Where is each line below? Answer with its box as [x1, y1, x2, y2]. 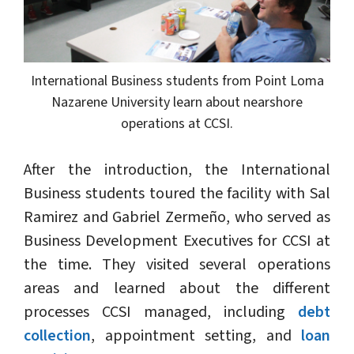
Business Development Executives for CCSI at [24, 230, 330, 253]
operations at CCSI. [121, 114, 233, 134]
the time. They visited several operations [24, 254, 330, 277]
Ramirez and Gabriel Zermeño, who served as [24, 206, 330, 229]
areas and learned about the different [24, 277, 330, 300]
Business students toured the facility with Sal [24, 183, 330, 205]
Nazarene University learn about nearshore [51, 92, 303, 113]
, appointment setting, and [91, 325, 301, 348]
